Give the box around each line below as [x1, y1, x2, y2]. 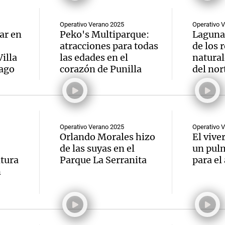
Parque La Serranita [60, 154, 147, 166]
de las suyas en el [60, 143, 135, 154]
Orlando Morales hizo [60, 131, 155, 143]
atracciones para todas [60, 40, 158, 52]
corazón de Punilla [60, 63, 142, 75]
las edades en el [60, 52, 128, 63]
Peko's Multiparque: [60, 29, 149, 40]
